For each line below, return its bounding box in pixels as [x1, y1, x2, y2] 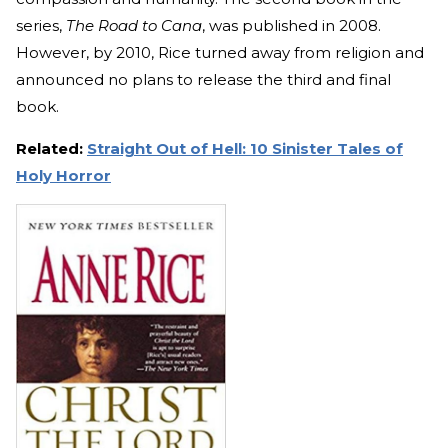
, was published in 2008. [202, 15, 381, 35]
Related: [16, 138, 83, 158]
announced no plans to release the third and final [16, 69, 391, 89]
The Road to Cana [66, 15, 202, 35]
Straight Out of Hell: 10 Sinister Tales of [87, 138, 403, 158]
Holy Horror [16, 165, 111, 185]
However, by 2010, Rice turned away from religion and [16, 42, 424, 62]
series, [16, 15, 66, 35]
